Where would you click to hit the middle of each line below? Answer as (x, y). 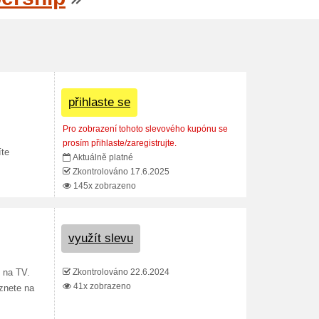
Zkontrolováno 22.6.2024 (120, 272)
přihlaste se (99, 102)
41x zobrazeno (101, 286)
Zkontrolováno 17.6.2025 (120, 172)
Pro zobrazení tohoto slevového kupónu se (145, 129)
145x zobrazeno (104, 186)
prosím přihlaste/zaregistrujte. (120, 143)
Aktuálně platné (103, 157)
